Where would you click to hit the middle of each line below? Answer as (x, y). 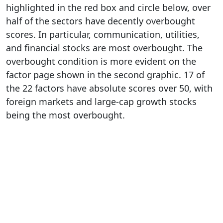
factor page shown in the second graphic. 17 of (105, 74)
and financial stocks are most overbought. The (104, 48)
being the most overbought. (65, 115)
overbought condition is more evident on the (101, 61)
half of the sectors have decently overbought (101, 21)
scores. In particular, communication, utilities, (103, 34)
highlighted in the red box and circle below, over (108, 7)
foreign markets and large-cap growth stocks (101, 101)
